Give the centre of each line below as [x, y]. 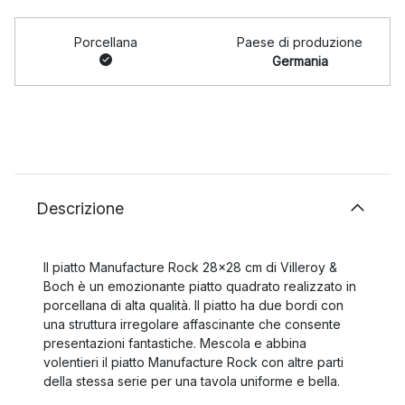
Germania [300, 61]
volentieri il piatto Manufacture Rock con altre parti [193, 362]
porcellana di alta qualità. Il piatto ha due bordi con [193, 305]
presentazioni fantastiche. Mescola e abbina [175, 343]
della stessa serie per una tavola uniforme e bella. [192, 381]
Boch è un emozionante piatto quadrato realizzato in [200, 286]
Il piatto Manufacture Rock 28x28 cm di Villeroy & [190, 267]
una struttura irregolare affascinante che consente [192, 324]
